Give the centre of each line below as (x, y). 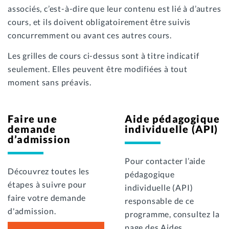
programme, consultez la (172, 214)
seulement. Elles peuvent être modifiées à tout (98, 69)
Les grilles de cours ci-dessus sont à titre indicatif (104, 56)
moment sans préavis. (50, 82)
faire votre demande (47, 198)
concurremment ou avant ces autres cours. (90, 35)
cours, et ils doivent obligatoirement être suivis (99, 22)
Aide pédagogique (173, 119)
